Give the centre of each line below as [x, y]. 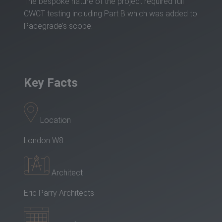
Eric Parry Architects [59, 193]
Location [55, 120]
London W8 [44, 140]
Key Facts [51, 83]
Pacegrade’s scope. [58, 26]
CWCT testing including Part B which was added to [111, 14]
